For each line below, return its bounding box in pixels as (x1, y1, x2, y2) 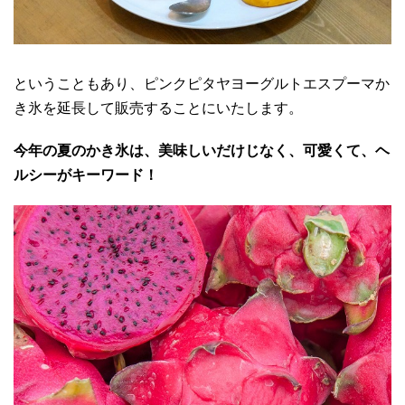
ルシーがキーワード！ (14, 167, 158, 184)
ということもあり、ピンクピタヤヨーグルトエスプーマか (14, 76, 390, 92)
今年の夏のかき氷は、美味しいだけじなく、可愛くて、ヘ (14, 143, 390, 159)
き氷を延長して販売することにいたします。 (14, 100, 303, 117)
